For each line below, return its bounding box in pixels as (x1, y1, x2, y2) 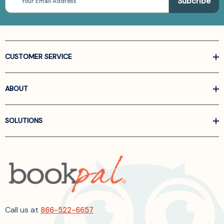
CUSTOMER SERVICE (5, 52, 72, 61)
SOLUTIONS (5, 116, 42, 125)
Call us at (5, 204, 40, 215)
